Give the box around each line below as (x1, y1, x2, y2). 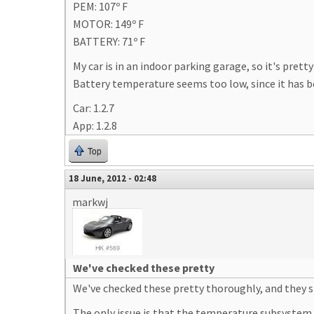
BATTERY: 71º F (73, 34, 145, 48)
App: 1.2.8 (73, 118, 117, 132)
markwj (72, 195, 108, 209)
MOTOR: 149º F (73, 17, 144, 31)
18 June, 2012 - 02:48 (69, 172, 156, 184)
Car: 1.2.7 (73, 101, 114, 115)
